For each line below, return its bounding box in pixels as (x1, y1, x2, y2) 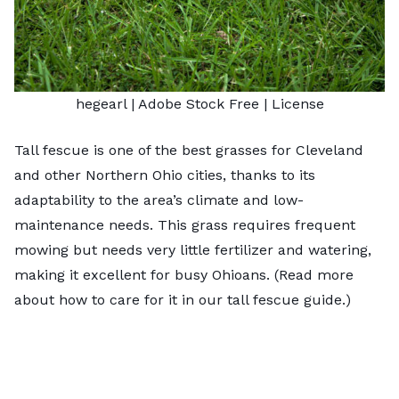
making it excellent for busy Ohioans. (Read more (14, 265, 354, 283)
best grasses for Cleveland (182, 141, 363, 159)
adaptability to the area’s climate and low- (14, 191, 304, 208)
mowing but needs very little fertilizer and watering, (14, 240, 371, 258)
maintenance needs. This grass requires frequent (14, 216, 355, 233)
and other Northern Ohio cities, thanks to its (14, 166, 315, 183)
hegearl (75, 94, 126, 112)
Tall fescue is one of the (14, 141, 182, 159)
